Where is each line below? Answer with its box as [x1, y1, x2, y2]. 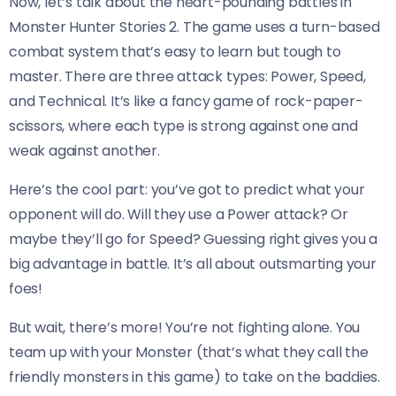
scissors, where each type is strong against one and [9, 115, 358, 136]
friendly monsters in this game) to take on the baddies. [9, 366, 380, 387]
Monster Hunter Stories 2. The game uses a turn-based [9, 16, 380, 37]
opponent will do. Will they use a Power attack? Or [9, 203, 348, 225]
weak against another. [9, 140, 160, 161]
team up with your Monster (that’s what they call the [9, 341, 369, 362]
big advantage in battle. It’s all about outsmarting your [9, 253, 377, 274]
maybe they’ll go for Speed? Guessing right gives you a [9, 228, 378, 249]
